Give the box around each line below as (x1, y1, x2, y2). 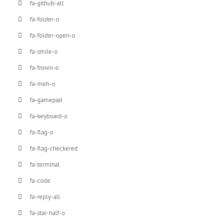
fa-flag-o (30, 128, 54, 136)
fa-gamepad (30, 95, 63, 104)
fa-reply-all (30, 192, 61, 201)
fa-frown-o (30, 63, 59, 72)
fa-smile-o (30, 47, 58, 56)
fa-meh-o (30, 79, 56, 88)
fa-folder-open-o (30, 31, 76, 40)
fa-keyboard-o (30, 111, 68, 120)
